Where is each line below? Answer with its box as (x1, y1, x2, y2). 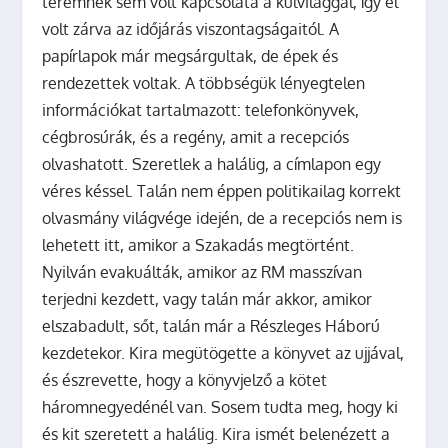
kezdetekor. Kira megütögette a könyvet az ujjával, (42, 342, 405, 363)
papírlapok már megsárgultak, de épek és (42, 45, 339, 66)
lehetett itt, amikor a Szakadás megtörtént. (42, 234, 355, 255)
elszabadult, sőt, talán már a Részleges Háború (42, 315, 381, 336)
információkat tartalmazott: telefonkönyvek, (42, 99, 360, 120)
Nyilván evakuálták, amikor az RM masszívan (42, 261, 363, 282)
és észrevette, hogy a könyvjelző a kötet (42, 369, 328, 390)
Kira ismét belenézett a (218, 423, 391, 444)
